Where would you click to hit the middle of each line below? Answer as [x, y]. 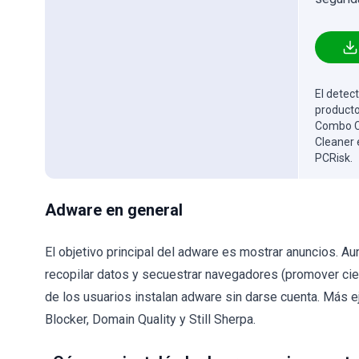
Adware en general [114, 210]
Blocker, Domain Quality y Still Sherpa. [150, 319]
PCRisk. [334, 158]
